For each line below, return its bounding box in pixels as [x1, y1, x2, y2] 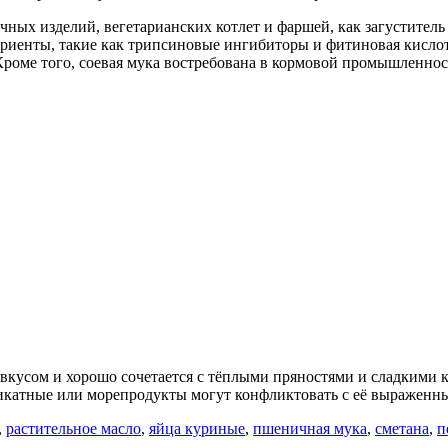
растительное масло [6, 419, 141, 437]
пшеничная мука [253, 419, 367, 437]
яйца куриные [149, 419, 245, 437]
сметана [375, 419, 429, 437]
